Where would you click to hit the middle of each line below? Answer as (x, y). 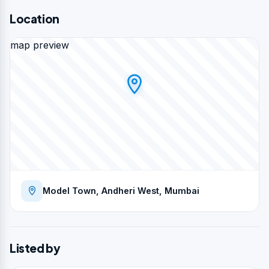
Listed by (35, 248)
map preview (40, 45)
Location (35, 18)
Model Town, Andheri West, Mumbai (121, 190)
